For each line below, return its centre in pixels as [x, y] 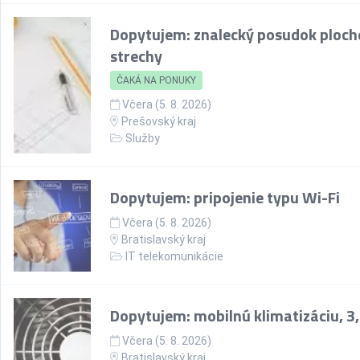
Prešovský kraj [159, 121]
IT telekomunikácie [174, 256]
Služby [143, 138]
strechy [136, 56]
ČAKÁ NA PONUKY [156, 80]
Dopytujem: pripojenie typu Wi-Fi [225, 197]
